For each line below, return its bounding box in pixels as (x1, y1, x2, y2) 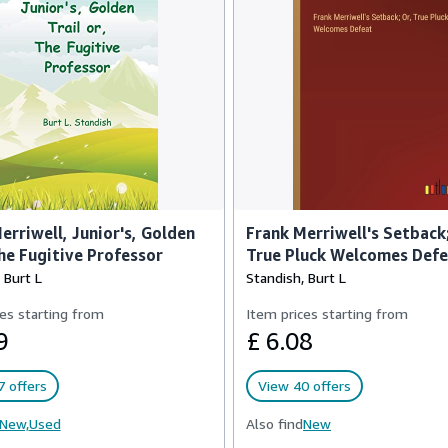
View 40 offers (258, 377, 351, 394)
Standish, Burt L (246, 269, 346, 286)
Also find (246, 415, 303, 432)
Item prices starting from (246, 305, 408, 322)
